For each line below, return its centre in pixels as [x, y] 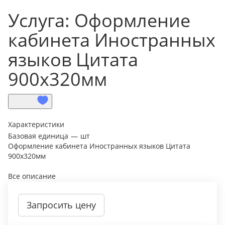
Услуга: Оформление [99, 21]
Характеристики [36, 125]
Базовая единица [38, 136]
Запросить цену [61, 205]
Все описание [32, 176]
